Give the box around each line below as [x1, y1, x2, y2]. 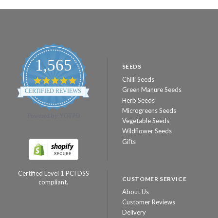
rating [76, 92, 93, 100]
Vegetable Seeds [122, 117, 169, 125]
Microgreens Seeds [122, 106, 176, 114]
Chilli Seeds [122, 75, 154, 84]
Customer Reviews [122, 198, 175, 206]
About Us [122, 187, 149, 196]
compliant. [38, 178, 69, 186]
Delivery [122, 208, 146, 217]
